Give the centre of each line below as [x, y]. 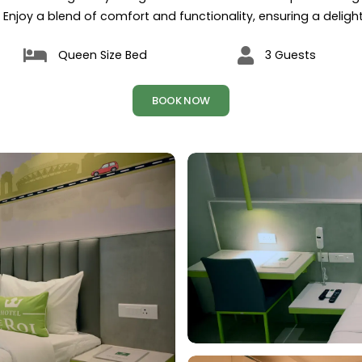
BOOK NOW [181, 101]
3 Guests [290, 55]
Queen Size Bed [103, 55]
